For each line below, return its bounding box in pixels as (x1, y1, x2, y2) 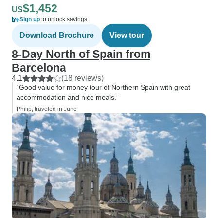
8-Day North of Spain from (12, 48, 150, 60)
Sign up (19, 16, 40, 23)
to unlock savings (40, 16, 87, 23)
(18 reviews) (61, 74, 104, 82)
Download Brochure (19, 31, 94, 39)
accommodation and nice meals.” (17, 93, 119, 101)
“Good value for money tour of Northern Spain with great (17, 83, 190, 91)
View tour (109, 31, 144, 39)
